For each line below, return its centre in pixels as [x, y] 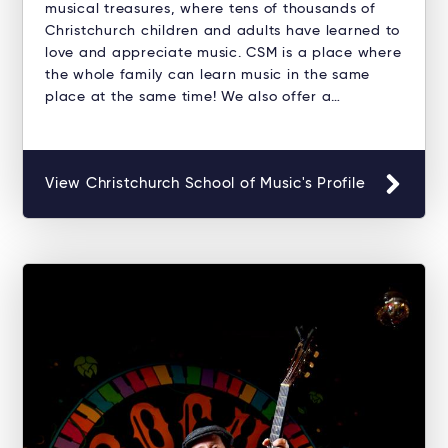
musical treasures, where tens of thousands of [210, 9]
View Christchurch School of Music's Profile [205, 184]
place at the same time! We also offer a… [193, 97]
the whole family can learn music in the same [207, 75]
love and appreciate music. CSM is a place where [223, 53]
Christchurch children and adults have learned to [222, 31]
